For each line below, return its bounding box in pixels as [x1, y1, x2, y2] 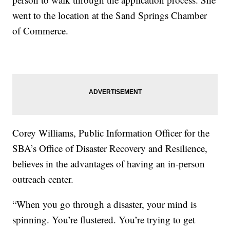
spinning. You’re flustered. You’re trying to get [12, 213, 196, 226]
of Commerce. [12, 24, 69, 37]
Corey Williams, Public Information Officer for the [12, 126, 210, 139]
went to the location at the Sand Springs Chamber [12, 8, 207, 22]
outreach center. [12, 172, 74, 185]
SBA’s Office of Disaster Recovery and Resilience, [12, 141, 208, 155]
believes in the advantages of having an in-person [12, 157, 205, 170]
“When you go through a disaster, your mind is [12, 197, 197, 210]
